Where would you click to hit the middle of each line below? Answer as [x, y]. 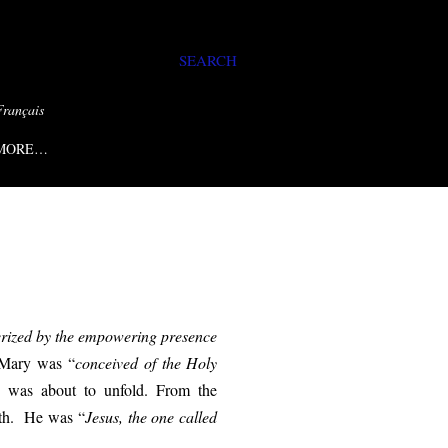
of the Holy [181, 362]
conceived [107, 362]
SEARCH [208, 60]
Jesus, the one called [151, 416]
